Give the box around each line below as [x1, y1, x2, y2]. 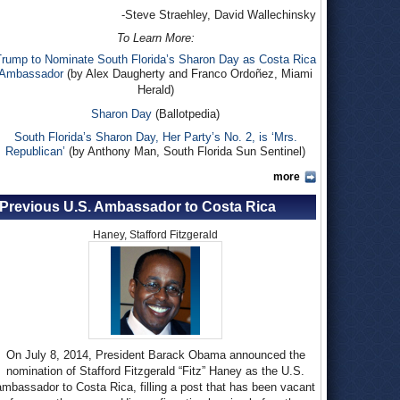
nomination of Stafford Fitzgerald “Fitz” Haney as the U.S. [6, 364, 304, 378]
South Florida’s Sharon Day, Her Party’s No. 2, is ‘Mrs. [13, 130, 297, 144]
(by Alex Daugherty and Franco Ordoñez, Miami [63, 67, 312, 80]
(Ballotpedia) [152, 107, 220, 121]
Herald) [137, 83, 174, 96]
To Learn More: [116, 31, 195, 45]
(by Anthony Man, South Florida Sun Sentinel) [65, 145, 305, 158]
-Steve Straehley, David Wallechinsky [121, 8, 316, 21]
